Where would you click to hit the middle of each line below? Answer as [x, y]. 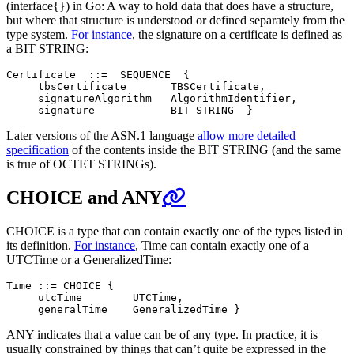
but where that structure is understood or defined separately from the [175, 20]
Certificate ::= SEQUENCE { [98, 74]
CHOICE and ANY [84, 197]
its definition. [40, 245]
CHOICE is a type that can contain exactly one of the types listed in [175, 231]
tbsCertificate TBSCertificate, [136, 86]
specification [38, 149]
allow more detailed [247, 135]
